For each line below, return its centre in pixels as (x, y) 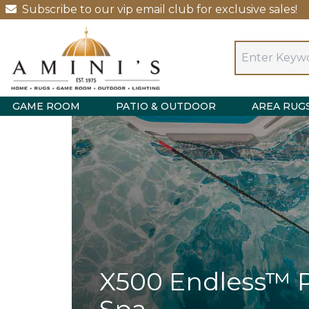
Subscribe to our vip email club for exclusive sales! (160, 9)
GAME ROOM (46, 106)
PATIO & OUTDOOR (166, 106)
